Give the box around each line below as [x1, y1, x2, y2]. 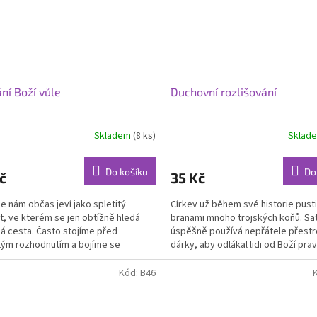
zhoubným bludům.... [170, 250, 256, 265]
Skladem [93, 129, 133, 144]
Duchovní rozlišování [170, 84, 277, 98]
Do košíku [105, 165, 148, 178]
